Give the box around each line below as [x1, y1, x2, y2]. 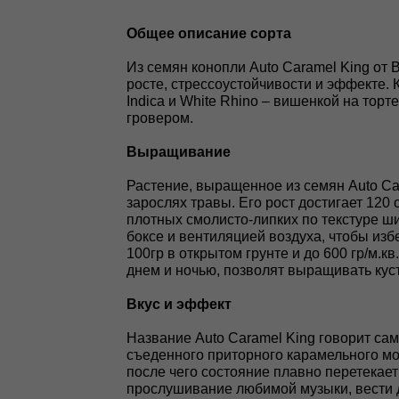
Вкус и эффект [126, 297, 232, 312]
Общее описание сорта [126, 26, 291, 41]
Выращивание [126, 144, 231, 159]
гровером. [126, 110, 193, 126]
